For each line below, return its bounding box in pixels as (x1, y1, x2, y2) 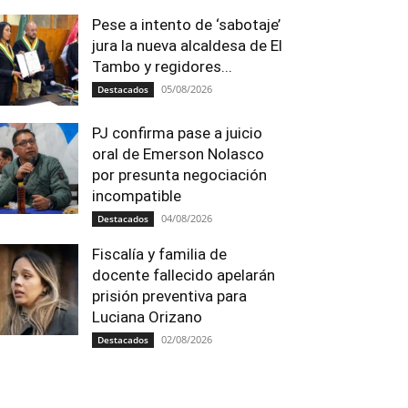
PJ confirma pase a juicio (92, 124, 262, 142)
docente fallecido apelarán (92, 266, 275, 284)
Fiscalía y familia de (92, 245, 227, 263)
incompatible (92, 187, 181, 205)
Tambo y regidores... (92, 57, 232, 76)
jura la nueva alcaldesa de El (92, 36, 282, 55)
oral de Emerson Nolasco (92, 145, 264, 163)
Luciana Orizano (92, 308, 202, 326)
